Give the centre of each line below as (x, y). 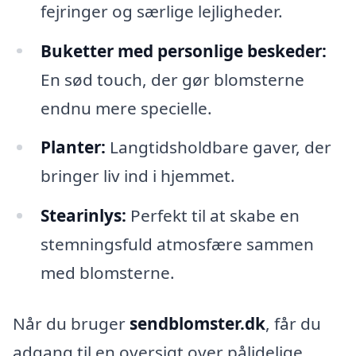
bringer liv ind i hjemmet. (137, 176)
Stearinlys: (83, 216)
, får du (293, 323)
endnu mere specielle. (126, 108)
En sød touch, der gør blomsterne (172, 79)
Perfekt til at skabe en (213, 216)
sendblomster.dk (197, 323)
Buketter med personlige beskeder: (183, 50)
